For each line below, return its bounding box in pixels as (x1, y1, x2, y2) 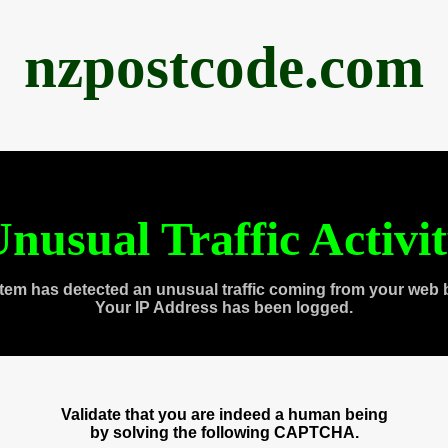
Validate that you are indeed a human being (60, 406, 388, 423)
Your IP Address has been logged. (95, 299, 353, 316)
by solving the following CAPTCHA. (89, 424, 359, 441)
